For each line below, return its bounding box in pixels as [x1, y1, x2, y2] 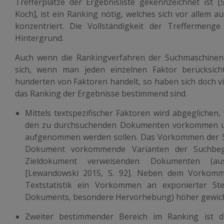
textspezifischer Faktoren [54, 107, 150, 118]
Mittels [24, 107, 54, 118]
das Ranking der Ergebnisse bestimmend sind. [14, 88, 187, 99]
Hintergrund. [14, 32, 63, 43]
